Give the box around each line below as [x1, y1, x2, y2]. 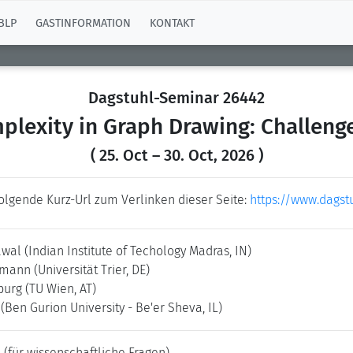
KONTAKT [150, 16, 195, 30]
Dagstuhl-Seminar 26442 [88, 88, 265, 107]
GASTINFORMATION [35, 16, 131, 30]
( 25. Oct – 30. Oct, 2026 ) [90, 146, 263, 165]
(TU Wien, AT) [25, 281, 96, 296]
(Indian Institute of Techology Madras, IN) [24, 243, 251, 258]
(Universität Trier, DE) [34, 262, 150, 277]
